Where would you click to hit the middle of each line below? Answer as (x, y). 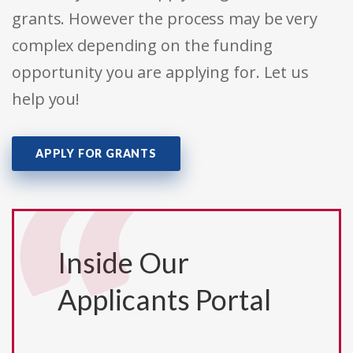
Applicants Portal (164, 300)
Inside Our (123, 263)
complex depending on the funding (142, 46)
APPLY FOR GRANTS (96, 154)
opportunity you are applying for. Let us (160, 72)
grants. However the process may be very (165, 19)
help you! (46, 99)
